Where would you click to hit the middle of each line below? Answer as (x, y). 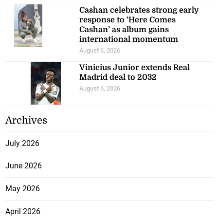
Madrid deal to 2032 (118, 77)
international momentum (129, 39)
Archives (27, 120)
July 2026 (23, 143)
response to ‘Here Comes (128, 20)
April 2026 (23, 211)
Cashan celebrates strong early (139, 10)
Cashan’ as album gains (124, 29)
